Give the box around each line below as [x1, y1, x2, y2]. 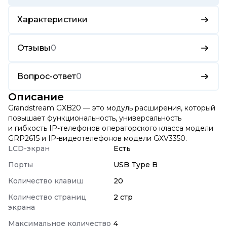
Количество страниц [8, 193, 87, 202]
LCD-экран [8, 144, 50, 153]
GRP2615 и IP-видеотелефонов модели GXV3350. [8, 134, 187, 143]
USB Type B [113, 160, 158, 169]
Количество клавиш [8, 176, 84, 185]
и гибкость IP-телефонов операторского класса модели [8, 124, 213, 133]
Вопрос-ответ [17, 71, 76, 81]
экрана [8, 203, 35, 212]
